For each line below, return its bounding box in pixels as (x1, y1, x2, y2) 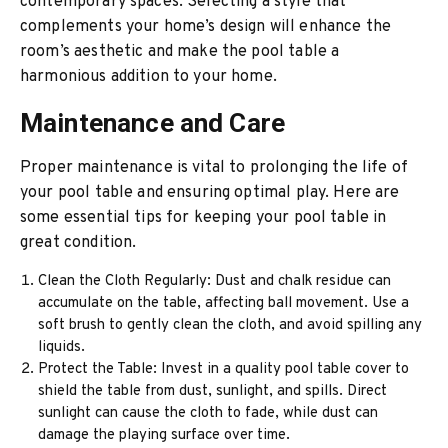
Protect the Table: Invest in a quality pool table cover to (38, 360, 410, 379)
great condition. (20, 233, 137, 253)
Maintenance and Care (20, 108, 285, 138)
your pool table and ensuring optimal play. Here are (20, 183, 400, 203)
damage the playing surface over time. (38, 426, 291, 445)
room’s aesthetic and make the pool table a (20, 42, 340, 62)
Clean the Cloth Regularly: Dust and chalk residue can (38, 272, 392, 291)
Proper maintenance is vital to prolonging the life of (20, 158, 408, 178)
